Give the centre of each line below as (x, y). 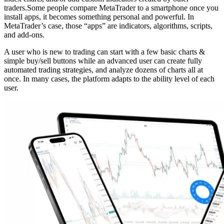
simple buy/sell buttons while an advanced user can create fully (103, 61)
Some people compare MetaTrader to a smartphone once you (123, 8)
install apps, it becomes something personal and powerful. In (99, 17)
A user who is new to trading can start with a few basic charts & (104, 52)
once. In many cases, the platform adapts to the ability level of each (109, 79)
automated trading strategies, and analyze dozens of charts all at (103, 70)
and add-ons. (24, 35)
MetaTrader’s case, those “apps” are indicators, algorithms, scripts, (108, 26)
